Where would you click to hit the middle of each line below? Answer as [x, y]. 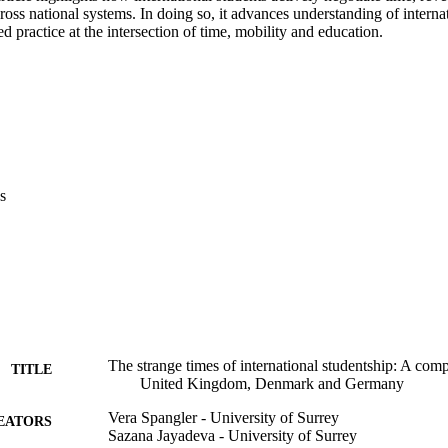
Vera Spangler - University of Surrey [223, 417]
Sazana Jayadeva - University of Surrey [232, 435]
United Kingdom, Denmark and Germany [272, 383]
